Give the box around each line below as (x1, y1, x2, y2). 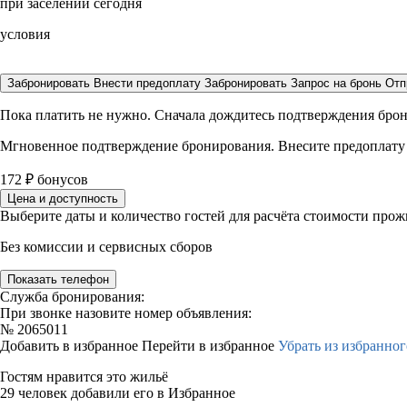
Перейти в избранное (142, 338, 278, 353)
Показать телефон (7, 273, 109, 286)
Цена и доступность (7, 192, 118, 205)
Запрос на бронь (291, 76, 382, 90)
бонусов (34, 172, 88, 187)
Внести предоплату (94, 76, 204, 90)
